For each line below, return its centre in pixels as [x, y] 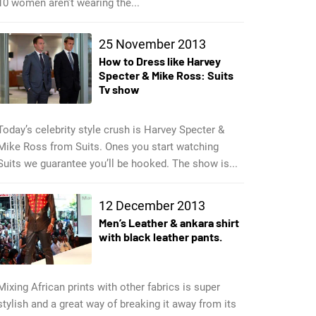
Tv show [119, 90]
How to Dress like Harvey [159, 61]
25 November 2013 [152, 44]
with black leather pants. [160, 237]
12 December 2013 [152, 206]
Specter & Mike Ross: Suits [166, 75]
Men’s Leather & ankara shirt [169, 223]
